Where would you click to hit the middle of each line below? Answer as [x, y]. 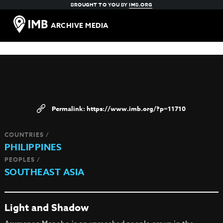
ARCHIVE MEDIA [80, 26]
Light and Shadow [47, 207]
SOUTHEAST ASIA [44, 172]
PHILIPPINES [33, 147]
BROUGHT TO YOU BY [100, 4]
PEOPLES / [22, 160]
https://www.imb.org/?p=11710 [136, 109]
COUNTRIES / [27, 135]
